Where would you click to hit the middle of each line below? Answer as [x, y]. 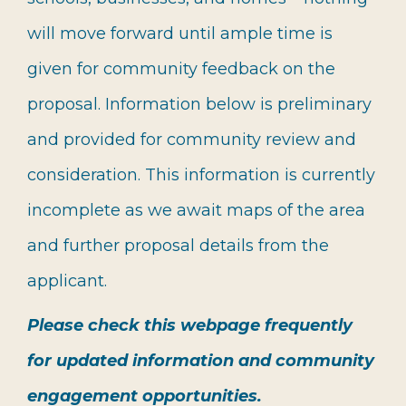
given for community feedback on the [181, 69]
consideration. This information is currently [201, 175]
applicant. [67, 281]
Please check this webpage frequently [190, 325]
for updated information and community [201, 361]
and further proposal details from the [178, 246]
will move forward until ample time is [180, 34]
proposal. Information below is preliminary [199, 104]
